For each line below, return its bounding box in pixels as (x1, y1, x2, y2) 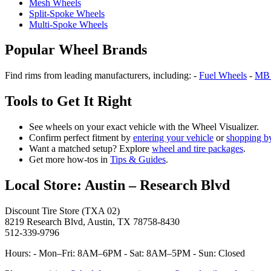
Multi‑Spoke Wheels (29, 19, 108, 30)
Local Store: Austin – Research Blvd (5, 177, 230, 194)
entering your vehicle (133, 132, 214, 143)
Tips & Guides (110, 154, 166, 165)
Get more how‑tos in (29, 154, 110, 165)
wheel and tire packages (152, 143, 243, 154)
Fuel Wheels (199, 70, 247, 81)
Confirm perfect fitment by (29, 132, 133, 143)
